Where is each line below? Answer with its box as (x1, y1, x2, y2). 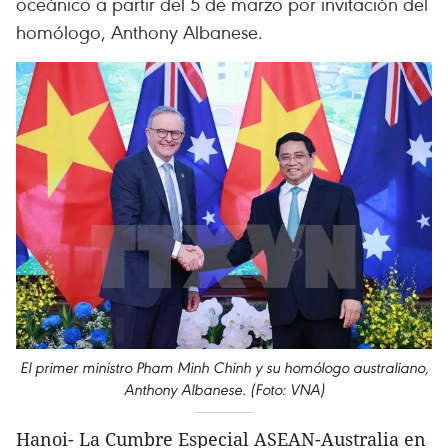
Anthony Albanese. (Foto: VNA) (123, 380, 325, 400)
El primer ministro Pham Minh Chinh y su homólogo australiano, (19, 358, 429, 378)
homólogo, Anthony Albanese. (16, 19, 263, 44)
